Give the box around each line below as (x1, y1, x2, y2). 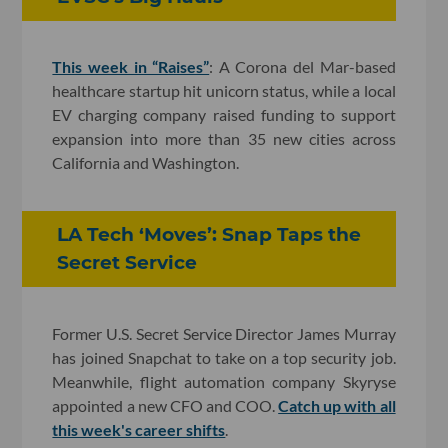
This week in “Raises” (52, 57, 210, 77)
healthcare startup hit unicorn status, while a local (52, 81, 396, 101)
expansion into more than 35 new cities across (52, 129, 396, 149)
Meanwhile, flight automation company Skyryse (52, 372, 396, 392)
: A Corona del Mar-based (209, 57, 396, 77)
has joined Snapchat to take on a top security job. (52, 348, 396, 368)
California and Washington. (52, 153, 240, 173)
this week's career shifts (52, 420, 226, 440)
